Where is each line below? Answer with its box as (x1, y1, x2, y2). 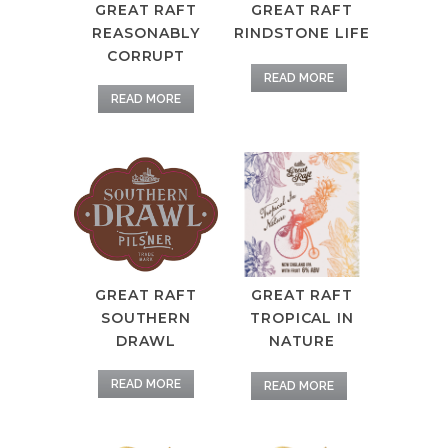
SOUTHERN (100, 309, 192, 328)
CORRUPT (106, 47, 186, 66)
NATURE (268, 332, 336, 351)
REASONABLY (92, 24, 200, 43)
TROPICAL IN (249, 309, 355, 328)
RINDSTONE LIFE (234, 24, 370, 43)
